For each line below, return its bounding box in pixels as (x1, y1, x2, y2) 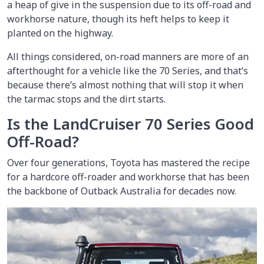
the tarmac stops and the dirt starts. (7, 92, 166, 105)
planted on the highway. (7, 26, 113, 39)
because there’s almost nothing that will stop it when (7, 78, 243, 91)
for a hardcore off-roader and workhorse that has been (7, 170, 249, 183)
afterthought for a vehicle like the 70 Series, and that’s (7, 64, 248, 77)
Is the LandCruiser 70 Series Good (7, 113, 254, 134)
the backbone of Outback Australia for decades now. (7, 184, 236, 197)
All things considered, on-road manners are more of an (7, 49, 249, 63)
